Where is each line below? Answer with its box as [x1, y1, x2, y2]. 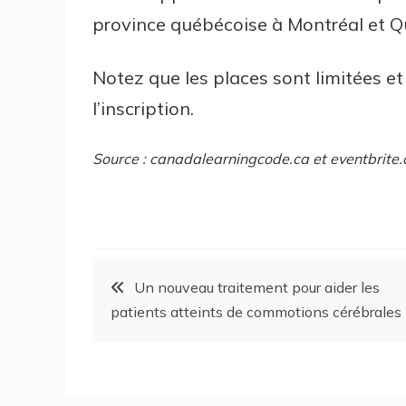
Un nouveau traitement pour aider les [134, 278, 380, 297]
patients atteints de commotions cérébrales [111, 303, 401, 322]
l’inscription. [92, 97, 194, 121]
